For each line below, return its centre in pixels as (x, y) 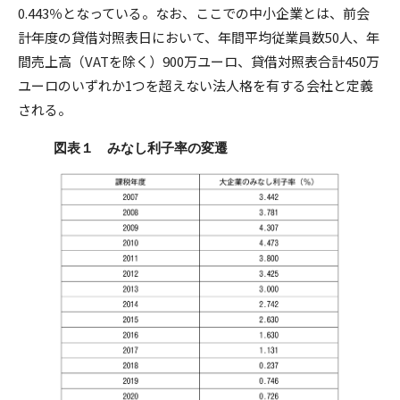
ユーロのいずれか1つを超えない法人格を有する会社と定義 (196, 85)
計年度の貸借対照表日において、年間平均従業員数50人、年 (199, 37)
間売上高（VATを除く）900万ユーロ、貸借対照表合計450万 (199, 61)
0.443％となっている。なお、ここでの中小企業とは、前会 (194, 13)
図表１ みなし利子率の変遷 (141, 148)
